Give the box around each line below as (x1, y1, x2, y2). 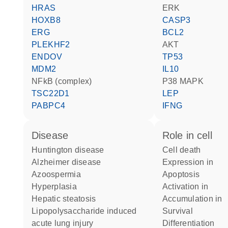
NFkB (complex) (38, 77, 92, 85)
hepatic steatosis (38, 194, 96, 203)
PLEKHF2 (37, 40, 70, 49)
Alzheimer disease (37, 158, 101, 166)
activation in (168, 182, 209, 191)
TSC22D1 (37, 89, 70, 98)
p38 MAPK (168, 77, 204, 85)
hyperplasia (38, 182, 77, 191)
